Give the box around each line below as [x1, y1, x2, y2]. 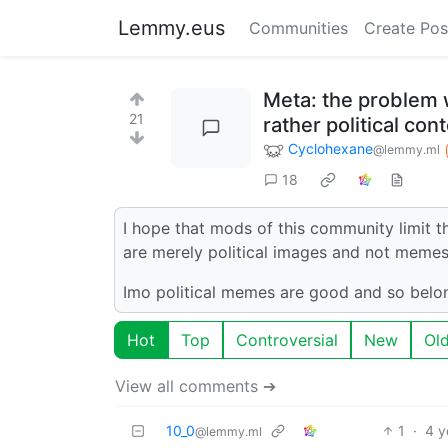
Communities [249, 18, 348, 38]
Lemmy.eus [118, 16, 225, 40]
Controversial [236, 329, 338, 350]
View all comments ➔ [115, 375, 276, 396]
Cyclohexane [288, 140, 373, 157]
